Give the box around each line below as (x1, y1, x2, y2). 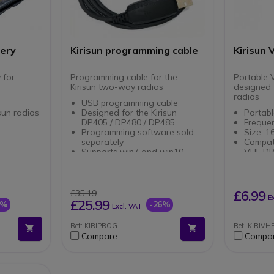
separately (81, 136, 126, 148)
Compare (81, 231, 118, 242)
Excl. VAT (112, 202, 143, 211)
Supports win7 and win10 (81, 146, 186, 158)
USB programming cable (81, 97, 180, 109)
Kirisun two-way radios (70, 81, 164, 93)
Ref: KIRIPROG (70, 221, 118, 231)
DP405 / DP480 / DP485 (81, 117, 180, 128)
